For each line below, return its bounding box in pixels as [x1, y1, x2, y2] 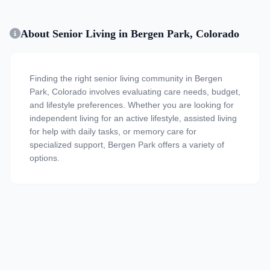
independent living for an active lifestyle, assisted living [30, 113, 237, 123]
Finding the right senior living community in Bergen [30, 74, 222, 83]
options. [30, 153, 60, 163]
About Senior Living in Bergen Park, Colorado [20, 28, 239, 40]
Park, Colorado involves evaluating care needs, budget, [30, 87, 240, 96]
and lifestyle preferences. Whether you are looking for [30, 100, 234, 110]
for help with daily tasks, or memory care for [30, 127, 196, 136]
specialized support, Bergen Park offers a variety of [30, 140, 224, 149]
